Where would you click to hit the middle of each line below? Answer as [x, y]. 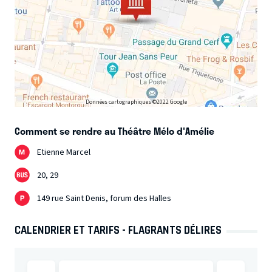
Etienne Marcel [64, 152]
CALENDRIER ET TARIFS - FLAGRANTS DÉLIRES [118, 230]
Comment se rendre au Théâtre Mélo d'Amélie [114, 131]
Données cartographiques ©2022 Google [136, 102]
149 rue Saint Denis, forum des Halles [104, 198]
